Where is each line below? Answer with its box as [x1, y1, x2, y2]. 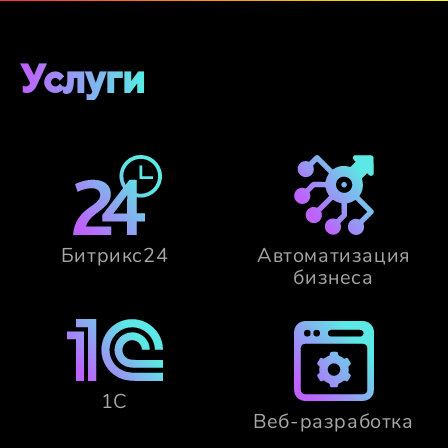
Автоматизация [257, 242, 410, 270]
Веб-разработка [253, 408, 414, 436]
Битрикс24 [60, 242, 169, 270]
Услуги [20, 56, 145, 102]
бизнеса [293, 264, 374, 292]
